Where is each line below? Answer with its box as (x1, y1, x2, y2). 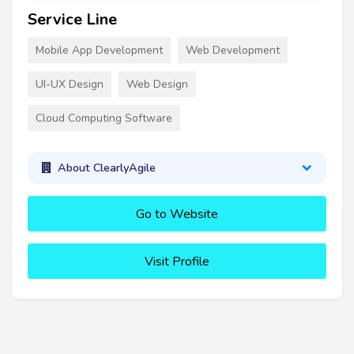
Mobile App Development (36, 43, 163, 58)
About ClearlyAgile (57, 160, 156, 176)
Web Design (126, 77, 188, 92)
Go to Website (136, 205, 218, 223)
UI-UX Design (36, 77, 104, 92)
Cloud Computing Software (36, 111, 172, 126)
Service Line (28, 9, 117, 31)
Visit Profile (145, 252, 209, 270)
